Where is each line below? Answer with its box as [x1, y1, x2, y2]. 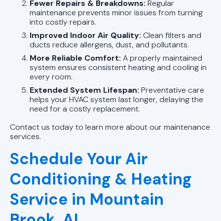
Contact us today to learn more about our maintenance [10, 121, 210, 132]
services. [10, 131, 41, 142]
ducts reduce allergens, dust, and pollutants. [30, 39, 189, 50]
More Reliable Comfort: [30, 52, 121, 63]
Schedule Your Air [10, 148, 147, 169]
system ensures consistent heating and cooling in [30, 62, 207, 73]
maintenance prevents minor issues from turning [30, 7, 203, 18]
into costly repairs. [30, 16, 96, 27]
